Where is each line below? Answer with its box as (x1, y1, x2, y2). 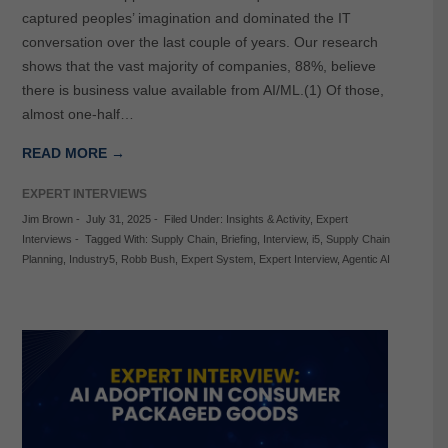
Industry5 (68, 253, 115, 266)
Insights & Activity (225, 213, 310, 226)
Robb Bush (120, 253, 175, 266)
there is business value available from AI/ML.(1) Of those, (21, 82, 384, 99)
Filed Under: (163, 213, 226, 226)
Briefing (220, 233, 257, 246)
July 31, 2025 (85, 213, 151, 226)
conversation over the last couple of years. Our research (21, 34, 378, 51)
